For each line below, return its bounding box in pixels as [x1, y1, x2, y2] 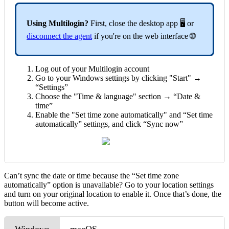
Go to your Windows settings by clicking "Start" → [35, 73, 201, 82]
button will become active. [4, 199, 91, 208]
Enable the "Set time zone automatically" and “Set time [35, 110, 213, 119]
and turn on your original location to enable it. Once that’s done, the [4, 190, 221, 199]
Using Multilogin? [27, 18, 90, 28]
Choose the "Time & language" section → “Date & [35, 91, 200, 101]
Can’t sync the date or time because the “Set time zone [4, 171, 179, 180]
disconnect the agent [27, 31, 92, 40]
